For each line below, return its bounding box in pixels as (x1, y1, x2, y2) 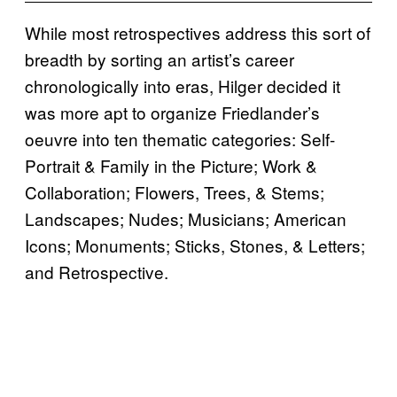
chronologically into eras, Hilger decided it (25, 73, 340, 97)
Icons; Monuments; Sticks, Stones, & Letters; (25, 232, 365, 257)
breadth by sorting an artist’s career (25, 46, 294, 71)
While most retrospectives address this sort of (25, 19, 370, 44)
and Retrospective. (25, 259, 168, 284)
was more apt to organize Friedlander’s (25, 99, 320, 124)
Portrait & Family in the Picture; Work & (25, 152, 317, 177)
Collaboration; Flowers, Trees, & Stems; (25, 179, 324, 204)
